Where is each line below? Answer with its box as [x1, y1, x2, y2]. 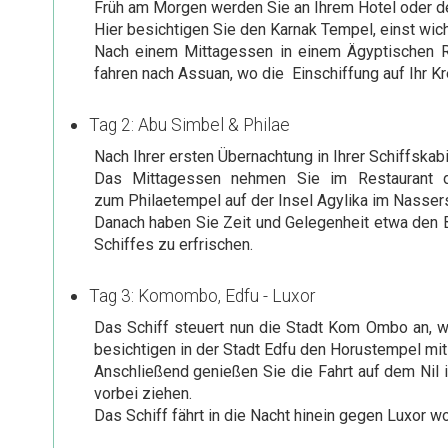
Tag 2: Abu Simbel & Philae [88, 114, 290, 135]
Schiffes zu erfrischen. [93, 234, 253, 254]
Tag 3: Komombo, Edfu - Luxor [88, 285, 315, 306]
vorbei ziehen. [93, 383, 192, 403]
